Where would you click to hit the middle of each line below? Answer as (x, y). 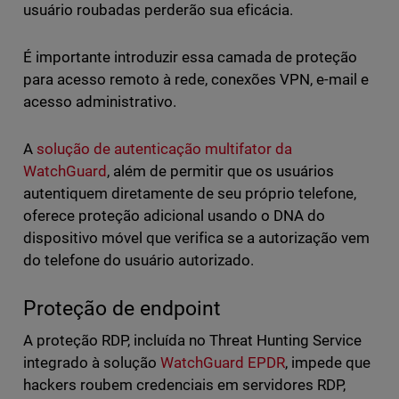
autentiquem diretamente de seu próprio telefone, (190, 194)
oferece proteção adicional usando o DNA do (174, 216)
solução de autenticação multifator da (164, 149)
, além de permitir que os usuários (220, 171)
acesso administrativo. (99, 102)
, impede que (328, 363)
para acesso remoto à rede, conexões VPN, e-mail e (196, 80)
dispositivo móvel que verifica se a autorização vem (196, 238)
